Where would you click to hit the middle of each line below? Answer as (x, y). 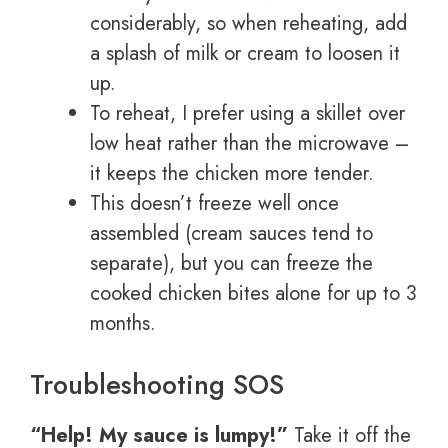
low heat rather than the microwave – (249, 144)
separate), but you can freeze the (231, 264)
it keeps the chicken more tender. (232, 174)
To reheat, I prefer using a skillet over (247, 114)
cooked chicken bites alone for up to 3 (253, 294)
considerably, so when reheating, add (248, 24)
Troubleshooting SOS (157, 385)
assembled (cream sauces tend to (231, 234)
